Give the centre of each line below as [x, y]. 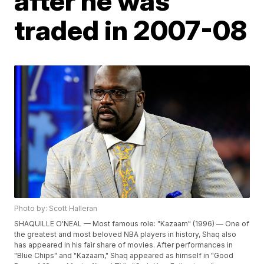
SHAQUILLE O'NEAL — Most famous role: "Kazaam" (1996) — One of [132, 223]
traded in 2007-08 [131, 30]
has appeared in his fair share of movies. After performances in [124, 245]
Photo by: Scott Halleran [56, 208]
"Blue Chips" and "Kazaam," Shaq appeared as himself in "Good [124, 255]
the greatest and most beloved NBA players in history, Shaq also [126, 234]
